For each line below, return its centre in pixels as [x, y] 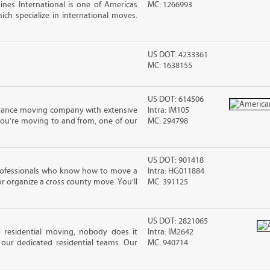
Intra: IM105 [169, 110]
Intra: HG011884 [176, 171]
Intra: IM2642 [171, 232]
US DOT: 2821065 [178, 221]
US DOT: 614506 [176, 99]
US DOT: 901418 [176, 160]
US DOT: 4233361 [178, 55]
